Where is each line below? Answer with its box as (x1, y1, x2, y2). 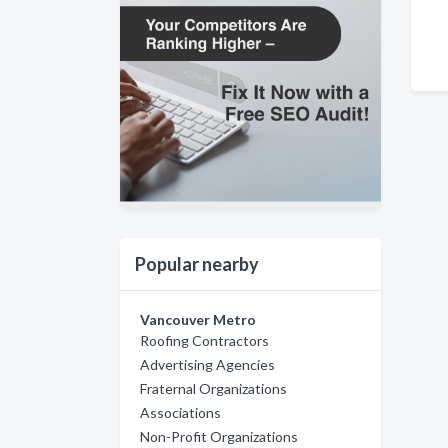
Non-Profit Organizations (140, 427, 298, 445)
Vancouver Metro (140, 310, 256, 328)
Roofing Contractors (140, 331, 269, 349)
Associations (140, 403, 221, 421)
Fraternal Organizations (140, 379, 287, 397)
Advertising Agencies (140, 355, 275, 373)
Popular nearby (135, 252, 259, 275)
